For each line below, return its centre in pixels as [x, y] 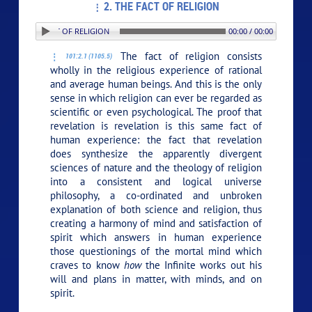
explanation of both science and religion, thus [156, 209]
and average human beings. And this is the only [156, 84]
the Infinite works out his [201, 265]
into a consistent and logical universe [156, 181]
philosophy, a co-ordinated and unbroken [156, 195]
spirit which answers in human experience [156, 237]
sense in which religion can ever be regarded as [156, 97]
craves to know [87, 265]
